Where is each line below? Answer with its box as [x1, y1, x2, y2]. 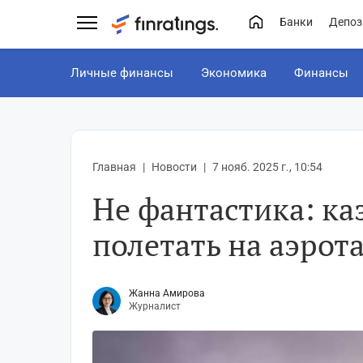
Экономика [201, 66, 267, 80]
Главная [92, 160, 136, 173]
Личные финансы [70, 66, 173, 80]
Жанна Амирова [129, 288, 205, 300]
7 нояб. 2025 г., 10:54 [212, 160, 322, 173]
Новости [152, 160, 197, 173]
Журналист [129, 301, 181, 313]
